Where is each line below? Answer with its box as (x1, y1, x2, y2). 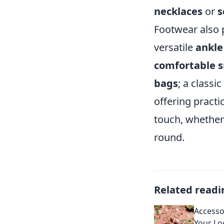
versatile (154, 40, 195, 54)
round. (154, 130, 184, 144)
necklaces (154, 4, 202, 18)
